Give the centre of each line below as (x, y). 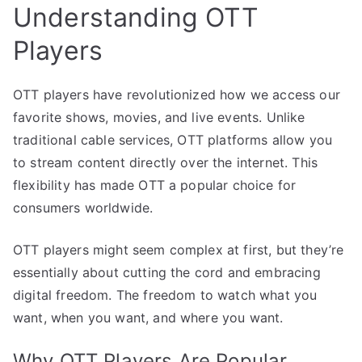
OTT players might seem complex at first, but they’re (179, 249)
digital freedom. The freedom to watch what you (165, 295)
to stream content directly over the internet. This (166, 162)
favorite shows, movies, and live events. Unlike (159, 117)
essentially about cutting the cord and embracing (167, 272)
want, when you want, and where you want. (148, 317)
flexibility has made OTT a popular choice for (155, 185)
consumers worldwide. (83, 207)
